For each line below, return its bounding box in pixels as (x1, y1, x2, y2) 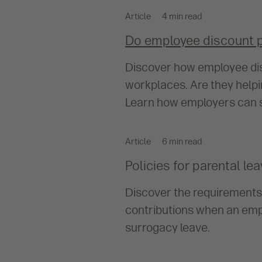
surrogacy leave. (125, 220, 210, 235)
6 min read (162, 136, 202, 147)
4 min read (162, 11, 202, 22)
